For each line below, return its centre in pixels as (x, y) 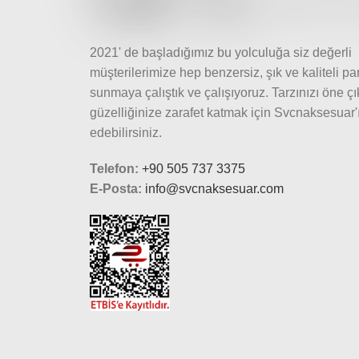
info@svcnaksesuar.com (214, 188)
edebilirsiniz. (127, 132)
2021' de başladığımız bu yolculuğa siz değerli (221, 52)
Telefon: (114, 168)
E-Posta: (116, 188)
